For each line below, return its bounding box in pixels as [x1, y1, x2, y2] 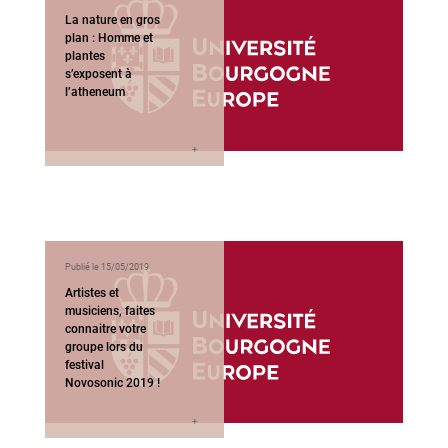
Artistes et [64, 285, 119, 300]
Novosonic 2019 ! [64, 375, 160, 390]
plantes [64, 49, 105, 64]
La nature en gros [64, 13, 160, 28]
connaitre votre [64, 321, 146, 336]
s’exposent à [64, 67, 132, 82]
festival [64, 357, 104, 372]
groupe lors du [64, 339, 143, 354]
